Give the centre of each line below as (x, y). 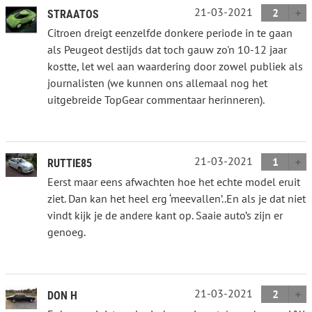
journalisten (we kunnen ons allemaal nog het (157, 83)
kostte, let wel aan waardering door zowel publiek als (175, 66)
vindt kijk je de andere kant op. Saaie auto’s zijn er (165, 215)
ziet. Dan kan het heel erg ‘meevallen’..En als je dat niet (177, 198)
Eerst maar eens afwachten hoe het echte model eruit (174, 181)
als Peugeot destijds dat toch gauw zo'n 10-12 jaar (167, 49)
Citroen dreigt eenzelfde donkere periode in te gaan (170, 32)
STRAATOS (73, 14)
